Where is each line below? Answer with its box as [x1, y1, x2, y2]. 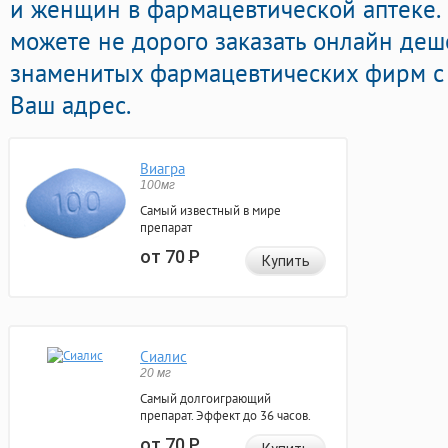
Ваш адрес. [10, 89, 131, 122]
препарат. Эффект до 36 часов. [140, 407, 311, 425]
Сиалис [140, 347, 187, 367]
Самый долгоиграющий [140, 390, 271, 408]
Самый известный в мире [140, 202, 281, 220]
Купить [261, 253, 310, 270]
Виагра [140, 159, 185, 179]
